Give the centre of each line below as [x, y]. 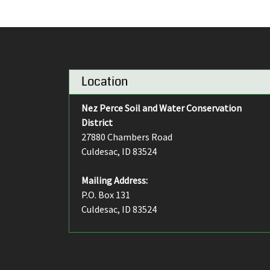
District [97, 122]
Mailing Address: [115, 180]
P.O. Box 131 [106, 195]
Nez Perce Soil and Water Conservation [162, 108]
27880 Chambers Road [127, 137]
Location [105, 82]
